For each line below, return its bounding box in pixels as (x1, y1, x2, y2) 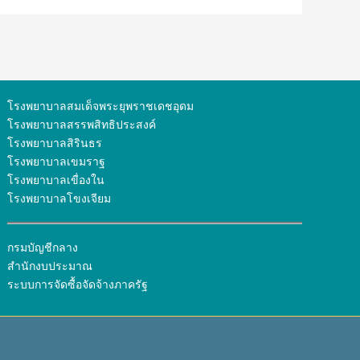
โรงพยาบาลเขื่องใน (7, 173, 105, 186)
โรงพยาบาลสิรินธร (7, 136, 103, 149)
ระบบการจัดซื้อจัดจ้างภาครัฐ (7, 277, 149, 291)
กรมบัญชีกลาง (7, 240, 79, 254)
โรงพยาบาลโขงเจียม (7, 191, 112, 205)
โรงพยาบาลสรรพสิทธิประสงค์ (7, 117, 157, 131)
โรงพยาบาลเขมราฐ (7, 154, 106, 168)
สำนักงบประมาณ (7, 259, 93, 272)
